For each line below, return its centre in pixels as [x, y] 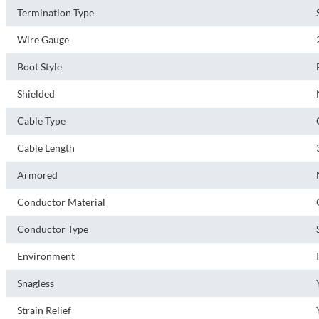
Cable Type [41, 121]
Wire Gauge [43, 40]
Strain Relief [44, 310]
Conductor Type [53, 229]
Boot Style [40, 67]
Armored [37, 175]
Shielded [36, 94]
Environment [46, 256]
